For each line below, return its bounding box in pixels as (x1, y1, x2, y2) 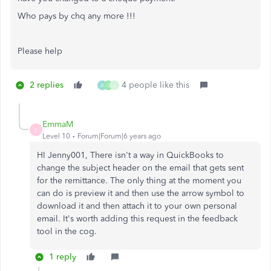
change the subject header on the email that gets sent (37, 163, 244, 174)
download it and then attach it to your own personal (37, 201, 237, 212)
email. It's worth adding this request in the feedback (37, 214, 238, 224)
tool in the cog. (37, 226, 99, 237)
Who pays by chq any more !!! (18, 11, 140, 22)
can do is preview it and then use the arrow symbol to (37, 188, 244, 199)
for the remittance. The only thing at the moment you (37, 175, 241, 186)
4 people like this (122, 80, 189, 91)
